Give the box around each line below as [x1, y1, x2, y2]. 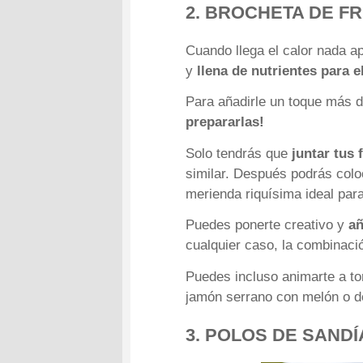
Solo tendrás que [186, 145, 288, 161]
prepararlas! [186, 114, 265, 130]
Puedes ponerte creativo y [186, 217, 349, 233]
